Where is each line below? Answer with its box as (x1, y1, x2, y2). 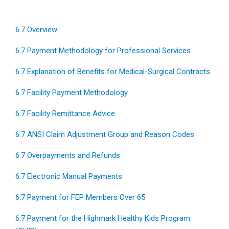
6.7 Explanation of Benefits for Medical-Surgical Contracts (15, 67, 210, 76)
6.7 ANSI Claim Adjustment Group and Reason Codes (15, 130, 194, 139)
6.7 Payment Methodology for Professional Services (15, 46, 191, 55)
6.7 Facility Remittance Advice (15, 109, 115, 118)
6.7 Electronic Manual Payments (15, 172, 122, 181)
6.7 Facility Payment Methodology (15, 88, 128, 97)
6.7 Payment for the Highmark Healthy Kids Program (15, 214, 190, 223)
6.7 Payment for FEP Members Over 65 (15, 193, 145, 202)
